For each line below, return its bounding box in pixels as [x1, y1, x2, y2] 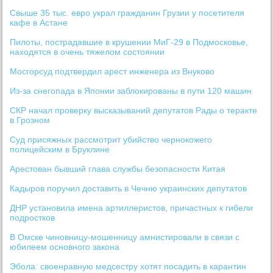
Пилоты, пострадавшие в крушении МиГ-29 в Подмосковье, [10, 37, 249, 48]
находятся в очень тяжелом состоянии [10, 47, 165, 57]
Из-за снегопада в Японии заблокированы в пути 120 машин [10, 86, 252, 96]
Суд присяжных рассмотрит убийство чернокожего [10, 135, 213, 145]
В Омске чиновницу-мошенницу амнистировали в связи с [10, 232, 240, 243]
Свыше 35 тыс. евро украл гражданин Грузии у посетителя [10, 8, 245, 18]
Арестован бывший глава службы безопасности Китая [10, 164, 226, 174]
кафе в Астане [10, 18, 68, 28]
